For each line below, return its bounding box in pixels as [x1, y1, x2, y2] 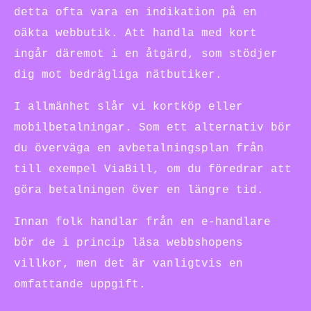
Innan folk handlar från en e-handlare [14, 215, 271, 228]
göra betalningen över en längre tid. [14, 183, 264, 196]
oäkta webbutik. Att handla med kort [14, 26, 257, 40]
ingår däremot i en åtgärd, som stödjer [14, 47, 278, 60]
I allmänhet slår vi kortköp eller [14, 100, 243, 113]
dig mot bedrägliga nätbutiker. [14, 68, 222, 81]
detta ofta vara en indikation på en [14, 6, 257, 19]
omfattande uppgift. [14, 278, 146, 291]
